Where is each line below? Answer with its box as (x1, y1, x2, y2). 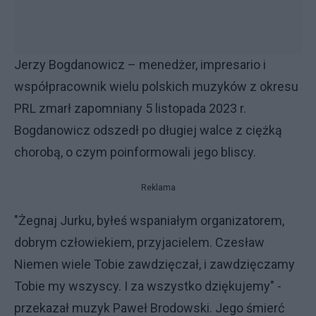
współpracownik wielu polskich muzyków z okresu (14, 79, 298, 94)
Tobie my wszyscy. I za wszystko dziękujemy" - (14, 279, 281, 293)
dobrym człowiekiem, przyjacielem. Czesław (14, 235, 265, 250)
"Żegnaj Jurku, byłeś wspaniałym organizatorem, (14, 213, 284, 228)
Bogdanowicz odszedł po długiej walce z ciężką (14, 123, 282, 138)
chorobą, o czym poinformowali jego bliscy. (14, 145, 256, 159)
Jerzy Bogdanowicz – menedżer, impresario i (14, 57, 266, 72)
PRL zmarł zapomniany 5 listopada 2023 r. (14, 101, 246, 116)
